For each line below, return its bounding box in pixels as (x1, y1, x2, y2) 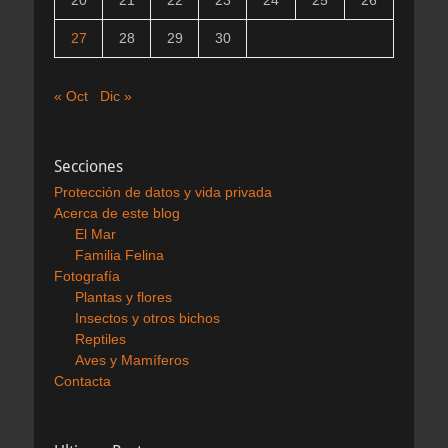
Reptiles (75, 330, 126, 347)
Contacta (54, 372, 111, 389)
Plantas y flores (75, 288, 172, 305)
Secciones (54, 156, 123, 176)
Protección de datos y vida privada (54, 183, 272, 200)
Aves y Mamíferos (75, 351, 189, 368)
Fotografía (54, 267, 120, 284)
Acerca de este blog (54, 204, 180, 221)
